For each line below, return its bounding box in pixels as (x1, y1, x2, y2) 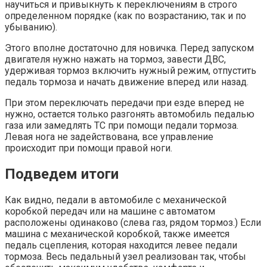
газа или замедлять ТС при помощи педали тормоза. (5, 120, 238, 132)
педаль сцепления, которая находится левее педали (5, 240, 237, 252)
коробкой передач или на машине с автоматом (5, 206, 215, 218)
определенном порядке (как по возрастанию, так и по (5, 10, 246, 22)
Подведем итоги (5, 166, 119, 183)
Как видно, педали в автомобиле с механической (5, 194, 226, 206)
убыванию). (5, 21, 57, 33)
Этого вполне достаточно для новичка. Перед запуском (5, 42, 254, 54)
